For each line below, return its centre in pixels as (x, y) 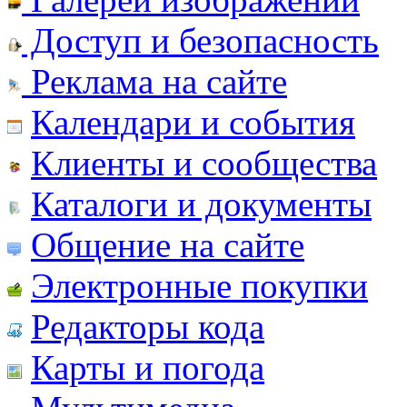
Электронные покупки (199, 285)
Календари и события (193, 122)
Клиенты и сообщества (204, 163)
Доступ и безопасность (200, 40)
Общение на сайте (168, 244)
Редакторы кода (148, 326)
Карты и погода (148, 367)
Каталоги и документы (201, 203)
